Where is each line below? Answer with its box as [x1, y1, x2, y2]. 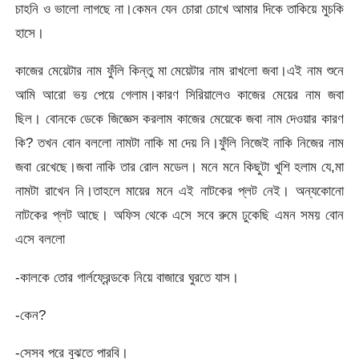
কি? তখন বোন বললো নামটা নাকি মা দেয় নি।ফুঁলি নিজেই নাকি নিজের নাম [15, 135, 344, 151]
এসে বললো [15, 231, 66, 248]
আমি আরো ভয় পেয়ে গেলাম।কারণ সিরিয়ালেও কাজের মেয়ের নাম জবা [15, 87, 344, 103]
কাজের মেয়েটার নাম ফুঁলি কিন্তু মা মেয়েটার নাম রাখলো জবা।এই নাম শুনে [15, 63, 344, 79]
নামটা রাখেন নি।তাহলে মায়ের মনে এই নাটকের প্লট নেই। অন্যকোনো [15, 183, 344, 200]
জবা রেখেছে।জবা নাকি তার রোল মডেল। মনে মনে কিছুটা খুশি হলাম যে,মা [15, 159, 344, 175]
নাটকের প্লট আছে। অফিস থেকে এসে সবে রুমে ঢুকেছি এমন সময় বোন [15, 207, 344, 224]
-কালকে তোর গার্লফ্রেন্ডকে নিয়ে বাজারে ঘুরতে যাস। [15, 268, 240, 285]
